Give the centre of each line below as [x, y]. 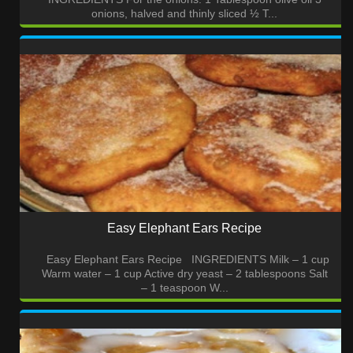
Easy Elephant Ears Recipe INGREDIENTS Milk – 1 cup [184, 260]
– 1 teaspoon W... [184, 288]
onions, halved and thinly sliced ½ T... [184, 14]
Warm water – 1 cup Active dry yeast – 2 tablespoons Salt [184, 274]
